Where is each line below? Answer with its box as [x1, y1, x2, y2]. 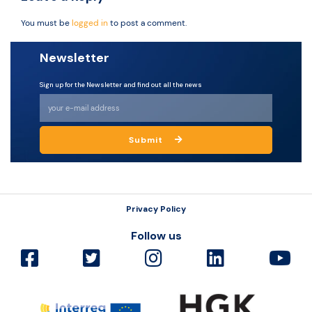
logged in [72, 17, 108, 29]
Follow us [130, 228, 182, 243]
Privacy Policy [126, 203, 186, 214]
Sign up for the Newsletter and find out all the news [40, 79, 202, 89]
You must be [21, 17, 72, 29]
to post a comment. [108, 17, 187, 29]
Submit [128, 134, 166, 146]
